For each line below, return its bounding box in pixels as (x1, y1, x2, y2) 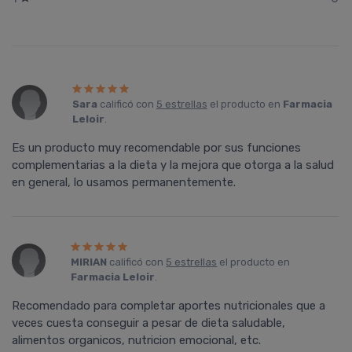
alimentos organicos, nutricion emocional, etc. (12, 333, 261, 348)
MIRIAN (71, 256, 108, 269)
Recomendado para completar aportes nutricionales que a (12, 299, 325, 313)
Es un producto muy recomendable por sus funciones (12, 141, 301, 156)
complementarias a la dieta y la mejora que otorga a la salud (12, 158, 334, 173)
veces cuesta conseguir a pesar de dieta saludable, (12, 316, 285, 331)
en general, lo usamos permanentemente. (12, 175, 236, 190)
